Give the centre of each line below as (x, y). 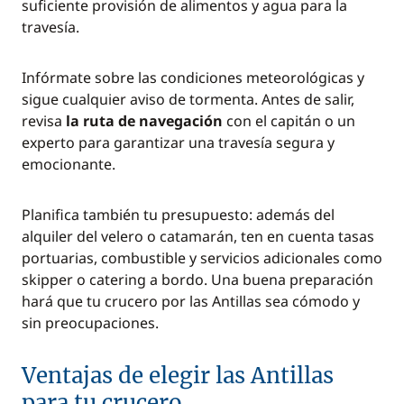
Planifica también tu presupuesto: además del (178, 215)
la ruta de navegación (144, 121)
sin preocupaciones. (90, 323)
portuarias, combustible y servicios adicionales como (202, 258)
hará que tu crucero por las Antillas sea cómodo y (191, 301)
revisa (44, 121)
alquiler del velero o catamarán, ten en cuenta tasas (198, 236)
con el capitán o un (289, 121)
